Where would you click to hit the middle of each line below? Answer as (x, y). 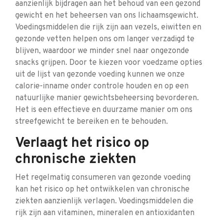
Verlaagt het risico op (82, 143)
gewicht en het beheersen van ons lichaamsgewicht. (107, 16)
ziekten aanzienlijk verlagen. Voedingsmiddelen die (104, 201)
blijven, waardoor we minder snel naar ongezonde (102, 51)
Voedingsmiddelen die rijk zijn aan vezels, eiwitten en (108, 27)
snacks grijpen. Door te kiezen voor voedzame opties (109, 63)
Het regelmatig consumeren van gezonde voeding (103, 178)
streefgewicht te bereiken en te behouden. (92, 122)
